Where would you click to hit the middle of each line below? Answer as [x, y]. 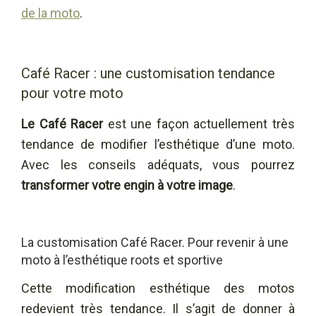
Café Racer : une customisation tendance [148, 73]
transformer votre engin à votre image [127, 185]
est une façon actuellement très [199, 123]
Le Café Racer [62, 123]
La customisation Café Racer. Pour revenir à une [155, 242]
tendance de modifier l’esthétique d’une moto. [158, 144]
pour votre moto [72, 93]
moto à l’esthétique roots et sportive [122, 260]
